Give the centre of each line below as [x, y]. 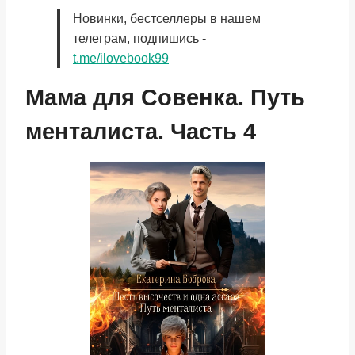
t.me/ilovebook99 [121, 58]
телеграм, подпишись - [139, 38]
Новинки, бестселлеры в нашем [167, 19]
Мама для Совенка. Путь [165, 97]
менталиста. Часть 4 [141, 132]
